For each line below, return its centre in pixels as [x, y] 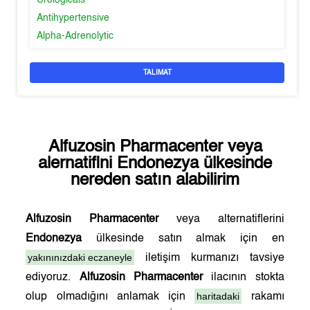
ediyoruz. [53, 277]
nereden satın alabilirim [155, 181]
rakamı [263, 297]
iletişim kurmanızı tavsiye [209, 258]
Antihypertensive [73, 18]
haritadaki [218, 296]
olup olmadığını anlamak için [110, 297]
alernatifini [77, 164]
